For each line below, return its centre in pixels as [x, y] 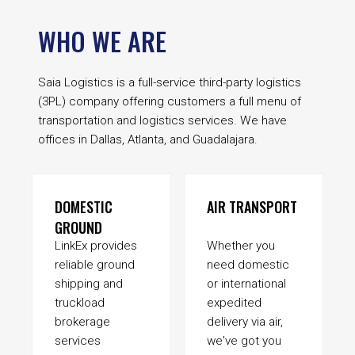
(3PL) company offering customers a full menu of [170, 101]
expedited [234, 303]
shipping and [89, 284]
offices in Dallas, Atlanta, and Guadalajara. [148, 139]
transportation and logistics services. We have [162, 120]
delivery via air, [245, 322]
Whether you [241, 246]
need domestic [248, 265]
